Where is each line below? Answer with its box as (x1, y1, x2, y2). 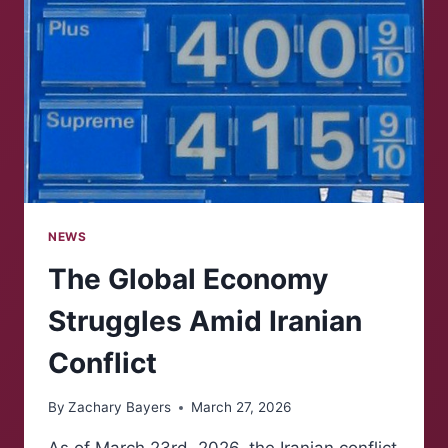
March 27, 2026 (191, 399, 292, 416)
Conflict (48, 345, 157, 380)
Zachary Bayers (68, 399, 172, 416)
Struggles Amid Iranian (48, 303, 362, 338)
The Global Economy (48, 261, 328, 296)
